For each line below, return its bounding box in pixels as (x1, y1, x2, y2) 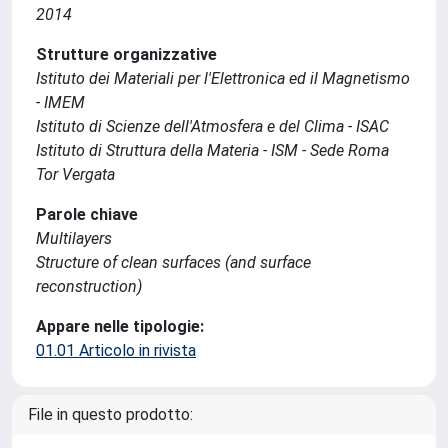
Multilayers (36, 229, 112, 248)
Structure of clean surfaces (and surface (36, 253, 311, 272)
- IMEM (36, 93, 85, 112)
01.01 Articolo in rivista (36, 341, 196, 360)
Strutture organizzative (36, 45, 217, 64)
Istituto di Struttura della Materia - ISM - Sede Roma (36, 141, 389, 160)
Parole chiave (36, 205, 138, 224)
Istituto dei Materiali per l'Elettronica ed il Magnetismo (36, 69, 410, 88)
